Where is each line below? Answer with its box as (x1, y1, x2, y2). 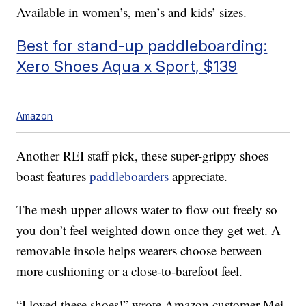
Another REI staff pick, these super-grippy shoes (16, 146, 269, 164)
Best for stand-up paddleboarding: (16, 36, 268, 55)
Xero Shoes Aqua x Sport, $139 (16, 56, 238, 75)
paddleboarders (89, 167, 169, 184)
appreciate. (169, 167, 228, 184)
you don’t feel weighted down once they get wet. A (16, 221, 281, 238)
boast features (16, 167, 90, 184)
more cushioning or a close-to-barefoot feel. (16, 262, 243, 279)
